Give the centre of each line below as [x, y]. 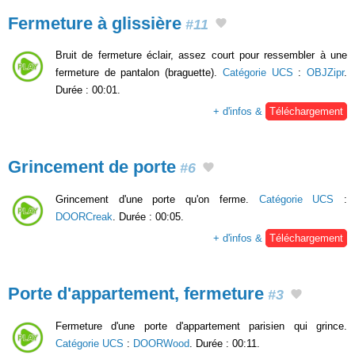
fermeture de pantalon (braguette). [139, 73]
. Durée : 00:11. [225, 343]
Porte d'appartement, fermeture [136, 293]
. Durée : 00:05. [148, 216]
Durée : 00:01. [88, 90]
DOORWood [161, 343]
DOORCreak [84, 216]
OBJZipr [326, 73]
